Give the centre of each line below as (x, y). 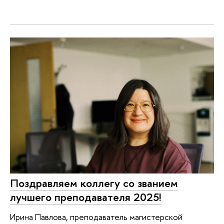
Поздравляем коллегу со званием (94, 183)
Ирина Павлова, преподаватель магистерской (96, 217)
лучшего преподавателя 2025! (86, 197)
